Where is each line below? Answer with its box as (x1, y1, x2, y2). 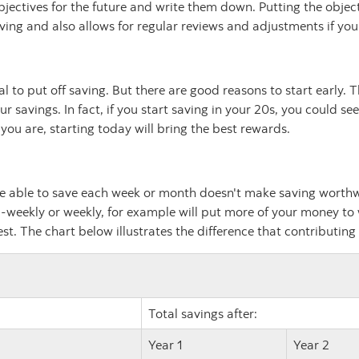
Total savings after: (147, 305, 257, 322)
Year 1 (147, 337, 183, 353)
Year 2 (292, 337, 329, 353)
